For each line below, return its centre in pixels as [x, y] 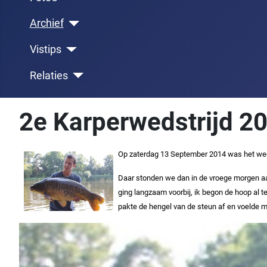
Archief [46, 24]
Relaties [49, 75]
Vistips [45, 49]
